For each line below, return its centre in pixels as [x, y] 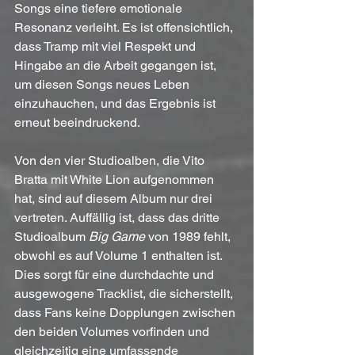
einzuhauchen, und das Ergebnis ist [116, 104]
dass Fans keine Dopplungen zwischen [126, 313]
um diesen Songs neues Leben [103, 85]
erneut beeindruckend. [77, 123]
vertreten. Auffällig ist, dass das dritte [118, 218]
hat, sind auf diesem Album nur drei [115, 199]
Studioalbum [52, 237]
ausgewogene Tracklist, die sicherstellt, [125, 294]
